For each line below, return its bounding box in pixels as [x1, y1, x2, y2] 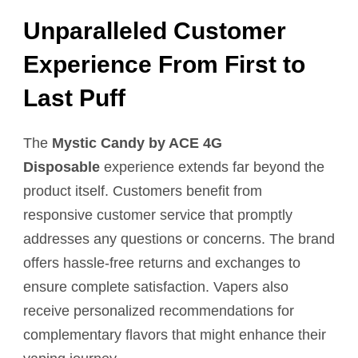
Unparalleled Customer [23, 17, 286, 44]
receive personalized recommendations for [23, 302, 294, 319]
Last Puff [23, 84, 125, 111]
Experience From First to [23, 50, 305, 78]
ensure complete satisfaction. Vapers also [23, 278, 288, 295]
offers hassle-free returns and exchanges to [23, 254, 300, 271]
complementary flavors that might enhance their [23, 326, 326, 343]
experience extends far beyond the [100, 158, 324, 175]
